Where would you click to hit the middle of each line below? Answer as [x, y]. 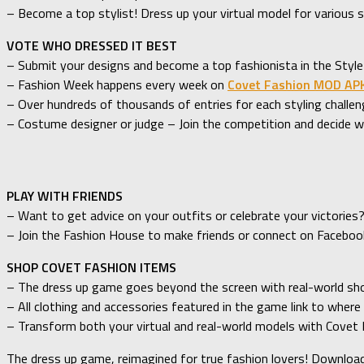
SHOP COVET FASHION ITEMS [91, 268]
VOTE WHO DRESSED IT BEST [92, 45]
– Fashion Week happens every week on [117, 84]
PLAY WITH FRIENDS [65, 196]
